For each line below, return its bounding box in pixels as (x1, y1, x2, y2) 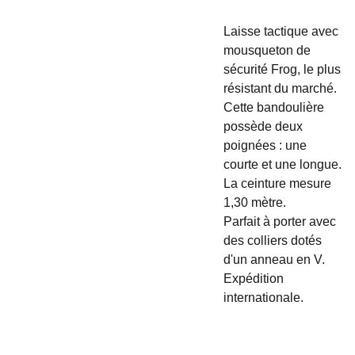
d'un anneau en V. (223, 253, 325, 266)
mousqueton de (223, 44, 311, 57)
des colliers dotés (223, 234, 322, 247)
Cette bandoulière (223, 101, 324, 114)
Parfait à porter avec (223, 215, 336, 228)
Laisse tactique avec (223, 25, 338, 38)
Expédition (223, 272, 284, 285)
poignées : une (223, 139, 307, 152)
